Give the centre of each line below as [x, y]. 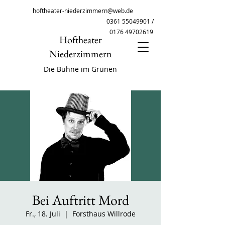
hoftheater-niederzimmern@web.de [83, 11]
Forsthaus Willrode [104, 214]
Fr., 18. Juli [43, 214]
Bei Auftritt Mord [80, 200]
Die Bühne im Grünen [80, 69]
